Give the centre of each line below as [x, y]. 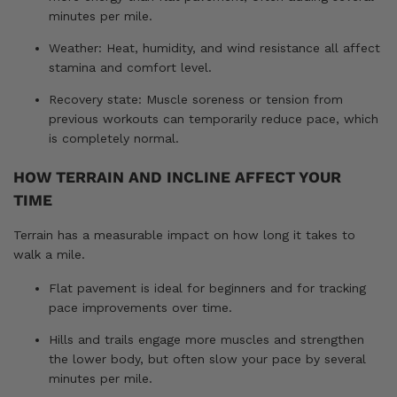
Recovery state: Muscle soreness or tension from [196, 99]
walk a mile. [49, 254]
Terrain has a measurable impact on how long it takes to [184, 234]
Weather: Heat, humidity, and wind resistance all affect [214, 47]
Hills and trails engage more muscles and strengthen [206, 339]
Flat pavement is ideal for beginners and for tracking [207, 288]
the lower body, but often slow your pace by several [207, 358]
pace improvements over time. [140, 307]
